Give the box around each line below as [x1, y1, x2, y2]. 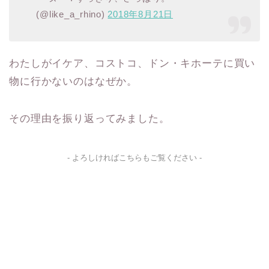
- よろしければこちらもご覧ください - [67, 153, 202, 162]
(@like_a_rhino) [36, 9, 108, 20]
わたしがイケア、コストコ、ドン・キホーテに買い [9, 57, 256, 69]
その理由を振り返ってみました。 [9, 112, 170, 124]
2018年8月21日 [107, 9, 174, 20]
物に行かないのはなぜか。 [9, 75, 138, 87]
